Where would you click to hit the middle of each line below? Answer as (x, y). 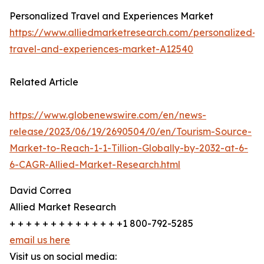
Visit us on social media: (63, 257)
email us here (40, 240)
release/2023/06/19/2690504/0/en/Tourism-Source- (131, 132)
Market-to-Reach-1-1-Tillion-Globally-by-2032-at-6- (129, 148)
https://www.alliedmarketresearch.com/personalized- (133, 33)
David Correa (40, 191)
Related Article (44, 82)
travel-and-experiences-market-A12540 (101, 49)
